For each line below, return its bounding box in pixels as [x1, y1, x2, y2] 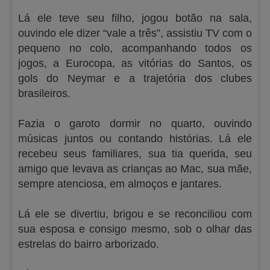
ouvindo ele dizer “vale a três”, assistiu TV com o [18, 27, 252, 39]
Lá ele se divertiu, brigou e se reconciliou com [18, 208, 252, 220]
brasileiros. [18, 87, 71, 99]
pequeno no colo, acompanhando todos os [18, 42, 252, 54]
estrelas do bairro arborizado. [18, 238, 159, 250]
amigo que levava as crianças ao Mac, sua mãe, [18, 163, 252, 175]
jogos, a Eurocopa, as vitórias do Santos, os [18, 57, 252, 69]
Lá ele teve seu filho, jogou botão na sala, [18, 12, 252, 24]
